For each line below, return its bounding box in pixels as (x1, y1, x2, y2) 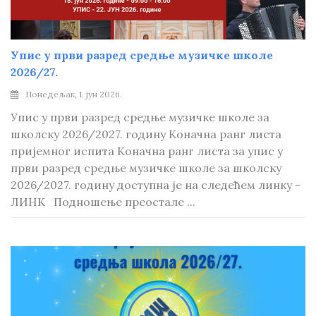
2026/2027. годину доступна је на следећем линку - (11, 178, 300, 192)
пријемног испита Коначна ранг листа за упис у (11, 144, 283, 158)
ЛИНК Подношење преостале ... (11, 195, 195, 209)
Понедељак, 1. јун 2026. (25, 89, 122, 99)
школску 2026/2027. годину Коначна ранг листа (11, 127, 281, 141)
